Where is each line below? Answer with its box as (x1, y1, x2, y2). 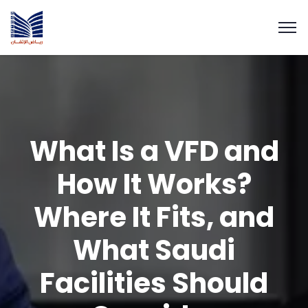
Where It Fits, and (34, 198, 274, 236)
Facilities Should (40, 264, 268, 302)
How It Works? (56, 165, 252, 203)
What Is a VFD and (29, 132, 279, 170)
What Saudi (73, 231, 235, 269)
